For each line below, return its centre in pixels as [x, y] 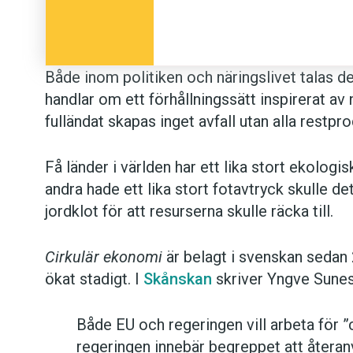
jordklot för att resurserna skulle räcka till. [189, 212]
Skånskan [178, 279]
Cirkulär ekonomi [106, 257]
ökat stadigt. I [94, 279]
